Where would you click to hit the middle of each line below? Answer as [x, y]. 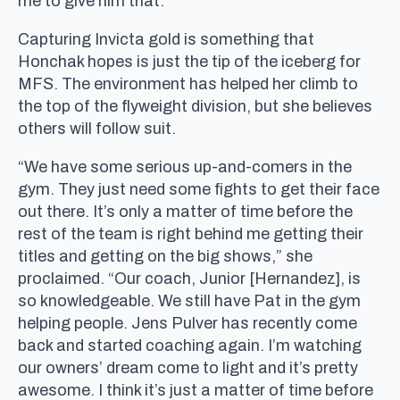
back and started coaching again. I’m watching [190, 345]
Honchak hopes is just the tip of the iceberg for [189, 61]
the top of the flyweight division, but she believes [195, 106]
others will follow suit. [97, 128]
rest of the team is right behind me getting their [191, 233]
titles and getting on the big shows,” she [165, 256]
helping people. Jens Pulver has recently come [187, 323]
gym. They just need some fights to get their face [199, 189]
